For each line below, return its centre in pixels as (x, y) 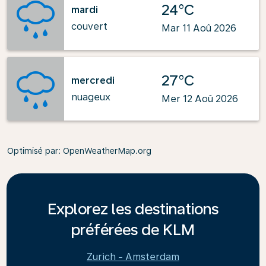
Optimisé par (33, 151)
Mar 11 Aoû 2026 (199, 28)
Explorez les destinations (133, 209)
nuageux (91, 97)
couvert (89, 26)
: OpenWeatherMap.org (105, 151)
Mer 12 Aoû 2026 (200, 99)
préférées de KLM (133, 229)
